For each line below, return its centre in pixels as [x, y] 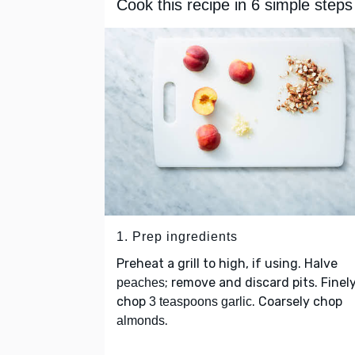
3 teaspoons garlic [200, 302]
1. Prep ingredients [177, 237]
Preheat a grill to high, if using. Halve [227, 264]
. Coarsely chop [297, 302]
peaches [141, 283]
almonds [141, 321]
